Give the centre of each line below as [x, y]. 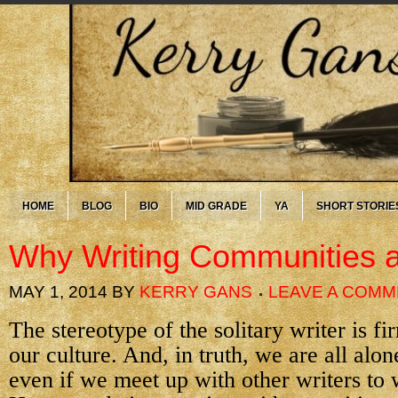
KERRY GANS [196, 292]
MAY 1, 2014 [58, 292]
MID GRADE [216, 206]
